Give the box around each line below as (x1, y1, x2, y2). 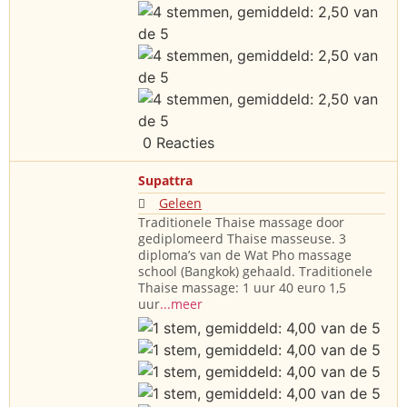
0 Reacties (138, 134, 214, 153)
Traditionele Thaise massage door (138, 213, 344, 232)
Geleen (159, 194, 202, 213)
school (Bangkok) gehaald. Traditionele (138, 263, 372, 281)
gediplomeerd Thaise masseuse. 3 (138, 230, 346, 248)
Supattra (138, 172, 193, 190)
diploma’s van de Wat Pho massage (138, 246, 352, 264)
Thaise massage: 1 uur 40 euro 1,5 (138, 279, 346, 297)
